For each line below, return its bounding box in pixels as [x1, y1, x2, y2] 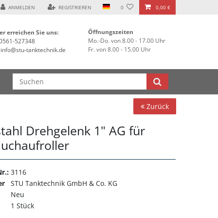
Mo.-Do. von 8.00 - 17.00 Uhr [88, 36, 165, 45]
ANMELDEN [8, 4, 36, 11]
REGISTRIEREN [58, 4, 92, 11]
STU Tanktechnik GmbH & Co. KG [11, 179, 117, 188]
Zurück [145, 102, 169, 111]
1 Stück [11, 201, 34, 211]
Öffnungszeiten [88, 28, 133, 36]
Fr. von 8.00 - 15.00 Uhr [88, 45, 151, 54]
